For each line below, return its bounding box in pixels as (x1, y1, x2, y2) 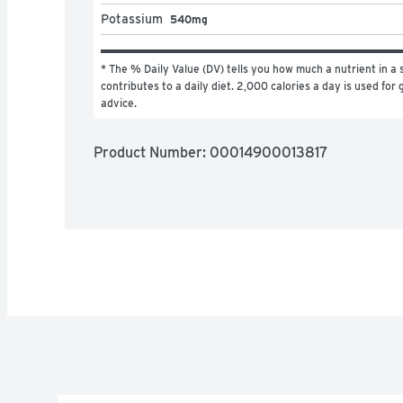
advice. (101, 95, 137, 110)
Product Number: (94, 143, 210, 161)
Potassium (101, 11, 163, 26)
